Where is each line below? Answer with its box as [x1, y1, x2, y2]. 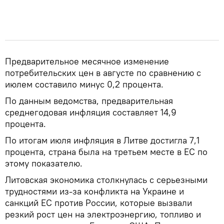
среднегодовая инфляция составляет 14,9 [5, 106, 176, 118]
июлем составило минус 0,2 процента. [5, 78, 163, 90]
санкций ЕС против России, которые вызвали [5, 196, 192, 208]
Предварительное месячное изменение [5, 55, 169, 67]
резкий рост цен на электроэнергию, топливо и [5, 208, 201, 220]
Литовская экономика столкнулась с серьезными [5, 173, 207, 185]
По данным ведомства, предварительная [5, 94, 173, 106]
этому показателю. [5, 157, 82, 169]
